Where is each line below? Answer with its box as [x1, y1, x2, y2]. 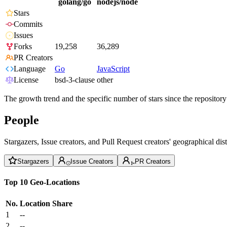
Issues [14, 31, 33, 40]
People [4, 113, 39, 127]
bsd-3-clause [55, 75, 95, 85]
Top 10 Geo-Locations [4, 177, 80, 186]
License [14, 75, 39, 85]
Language [14, 64, 46, 73]
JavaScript [97, 64, 130, 73]
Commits [14, 20, 43, 29]
